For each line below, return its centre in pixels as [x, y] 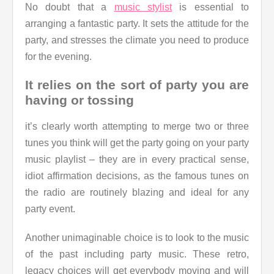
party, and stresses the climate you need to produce [137, 40]
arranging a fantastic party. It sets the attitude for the [137, 23]
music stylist [143, 7]
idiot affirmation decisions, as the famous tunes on [137, 176]
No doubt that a [70, 7]
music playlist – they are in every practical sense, [137, 160]
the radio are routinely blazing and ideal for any [137, 193]
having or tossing [80, 100]
